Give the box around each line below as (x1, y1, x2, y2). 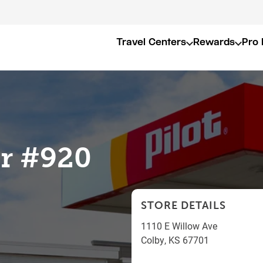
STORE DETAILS (141, 199, 226, 212)
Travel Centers (116, 36, 186, 48)
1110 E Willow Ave (141, 220, 217, 232)
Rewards (193, 36, 235, 48)
